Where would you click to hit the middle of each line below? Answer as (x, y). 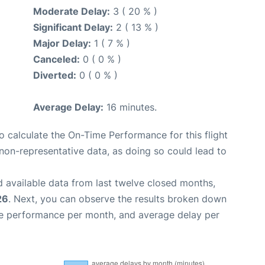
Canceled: (56, 59)
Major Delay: (62, 43)
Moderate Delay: (72, 11)
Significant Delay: (73, 27)
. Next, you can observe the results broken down (117, 199)
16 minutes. (130, 107)
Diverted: (55, 75)
